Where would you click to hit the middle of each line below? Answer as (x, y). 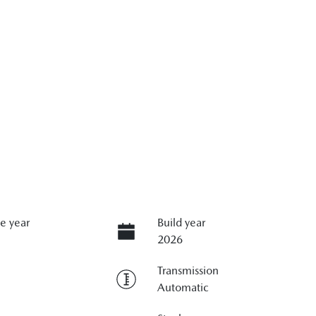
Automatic (183, 287)
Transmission (188, 270)
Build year (181, 222)
